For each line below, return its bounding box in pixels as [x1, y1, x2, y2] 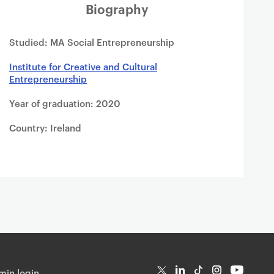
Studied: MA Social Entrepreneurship [9, 35, 174, 48]
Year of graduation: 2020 [9, 97, 120, 109]
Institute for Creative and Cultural [9, 60, 157, 73]
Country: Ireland [9, 121, 81, 134]
